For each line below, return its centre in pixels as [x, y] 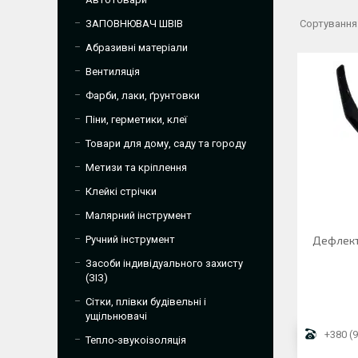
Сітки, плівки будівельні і [146, 302]
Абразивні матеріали [137, 48]
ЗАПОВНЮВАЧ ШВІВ [134, 24]
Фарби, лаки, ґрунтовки [143, 95]
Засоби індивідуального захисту [164, 263]
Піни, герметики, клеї [136, 119]
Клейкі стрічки [121, 191]
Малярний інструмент [139, 215]
